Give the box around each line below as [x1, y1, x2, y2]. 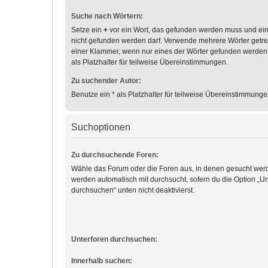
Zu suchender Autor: [71, 77, 141, 85]
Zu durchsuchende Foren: [71, 151, 159, 159]
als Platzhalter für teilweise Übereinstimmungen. [71, 58, 228, 66]
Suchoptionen [71, 122, 130, 132]
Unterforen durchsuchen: [71, 235, 157, 244]
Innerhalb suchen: [71, 257, 132, 266]
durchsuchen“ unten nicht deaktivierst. [71, 186, 194, 194]
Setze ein [71, 26, 103, 34]
